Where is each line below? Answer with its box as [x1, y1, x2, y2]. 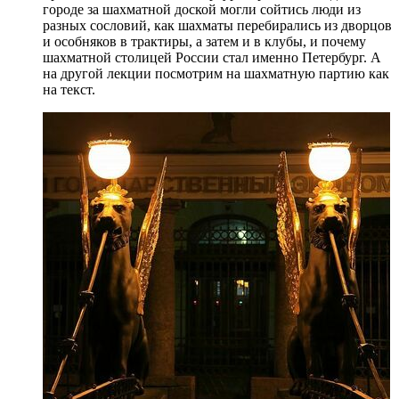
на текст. [43, 82, 95, 98]
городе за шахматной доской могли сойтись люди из [43, 2, 361, 18]
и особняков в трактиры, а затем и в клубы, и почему [43, 34, 366, 50]
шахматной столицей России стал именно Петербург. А [43, 50, 381, 66]
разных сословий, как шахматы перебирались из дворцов [43, 18, 392, 34]
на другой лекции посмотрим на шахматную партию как [43, 66, 389, 82]
